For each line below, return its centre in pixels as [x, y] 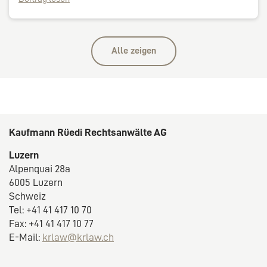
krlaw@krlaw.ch [78, 237]
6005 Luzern [36, 183]
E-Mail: [26, 237]
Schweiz [27, 196]
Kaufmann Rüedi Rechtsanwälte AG [88, 133]
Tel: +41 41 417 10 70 [50, 210]
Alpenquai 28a [40, 169]
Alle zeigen [133, 51]
